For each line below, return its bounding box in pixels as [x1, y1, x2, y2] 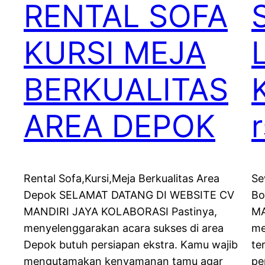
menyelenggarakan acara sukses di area [24, 222, 224, 235]
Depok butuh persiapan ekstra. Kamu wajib [24, 238, 238, 251]
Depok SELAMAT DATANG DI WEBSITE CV [24, 189, 234, 202]
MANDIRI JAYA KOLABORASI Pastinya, [24, 205, 217, 218]
